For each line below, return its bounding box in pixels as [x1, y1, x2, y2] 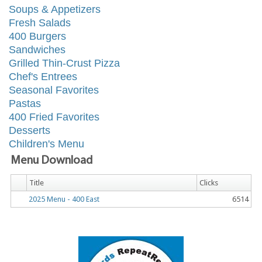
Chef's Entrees [9, 71, 77, 82]
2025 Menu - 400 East [29, 195, 99, 204]
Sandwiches [9, 44, 65, 56]
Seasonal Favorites [9, 84, 99, 96]
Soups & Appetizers [9, 4, 101, 15]
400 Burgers [9, 30, 66, 42]
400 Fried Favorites [9, 111, 99, 123]
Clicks [199, 178, 218, 188]
